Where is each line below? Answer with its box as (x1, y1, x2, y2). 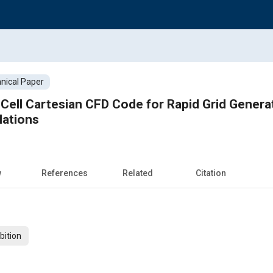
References (41, 168, 88, 178)
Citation (196, 168, 226, 178)
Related (122, 168, 153, 178)
